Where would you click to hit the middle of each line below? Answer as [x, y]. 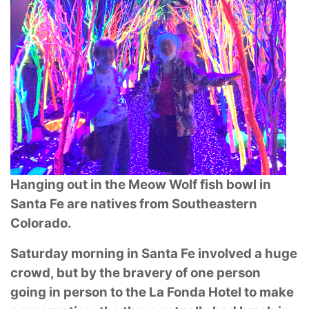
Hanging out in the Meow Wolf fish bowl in [141, 185]
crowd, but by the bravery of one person [136, 273]
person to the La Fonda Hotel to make [179, 292]
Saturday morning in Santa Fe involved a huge [154, 254]
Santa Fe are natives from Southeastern [134, 204]
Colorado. [41, 223]
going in [37, 292]
